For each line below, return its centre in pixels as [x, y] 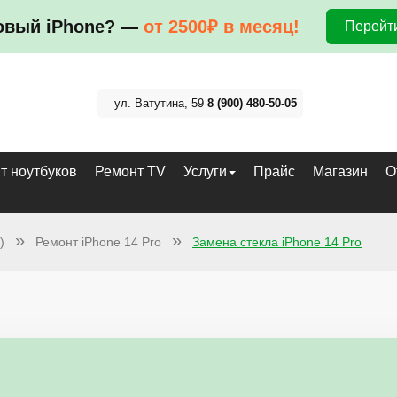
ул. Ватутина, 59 [161, 103]
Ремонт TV [130, 172]
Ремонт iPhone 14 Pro [98, 242]
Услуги [205, 172]
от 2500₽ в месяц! [221, 27]
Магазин [340, 172]
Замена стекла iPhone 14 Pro [277, 242]
